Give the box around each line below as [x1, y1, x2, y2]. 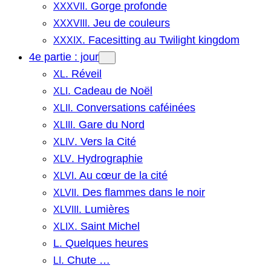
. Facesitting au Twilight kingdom [82, 33, 240, 46]
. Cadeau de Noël [68, 84, 152, 97]
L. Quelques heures [53, 237, 148, 249]
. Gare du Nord [73, 118, 145, 131]
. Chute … [61, 253, 110, 266]
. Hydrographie [71, 152, 143, 165]
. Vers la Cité [74, 135, 136, 148]
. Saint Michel [74, 220, 140, 232]
